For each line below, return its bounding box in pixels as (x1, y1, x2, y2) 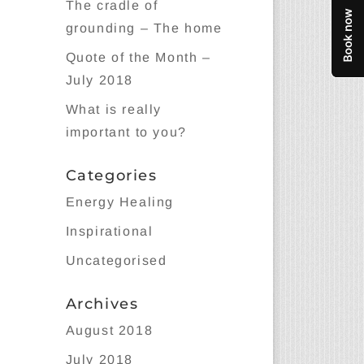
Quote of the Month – (65, 50, 211, 64)
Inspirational (65, 224, 154, 238)
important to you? (65, 125, 187, 139)
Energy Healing (65, 195, 175, 209)
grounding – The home (65, 21, 223, 35)
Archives (65, 295, 139, 313)
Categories (65, 167, 158, 184)
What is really (65, 102, 162, 116)
